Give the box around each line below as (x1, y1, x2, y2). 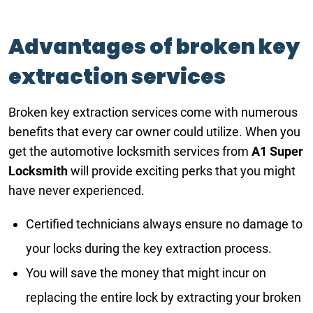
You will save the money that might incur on (26, 265, 266, 280)
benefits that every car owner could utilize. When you (8, 124, 300, 139)
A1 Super (252, 144, 303, 159)
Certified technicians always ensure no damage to (26, 217, 303, 231)
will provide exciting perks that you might (68, 163, 296, 178)
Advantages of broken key (8, 32, 300, 61)
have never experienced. (8, 183, 145, 198)
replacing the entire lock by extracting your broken (26, 290, 301, 305)
